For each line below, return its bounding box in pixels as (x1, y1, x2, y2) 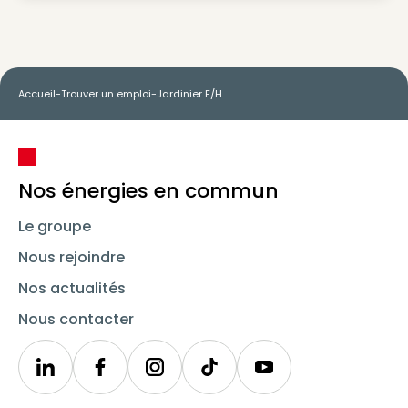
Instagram (153, 365, 229, 387)
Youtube (262, 365, 322, 387)
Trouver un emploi (61, 87, 151, 101)
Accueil (18, 87, 56, 101)
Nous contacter (18, 309, 134, 330)
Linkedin (44, 365, 101, 387)
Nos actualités (18, 278, 126, 299)
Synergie (98, 365, 161, 387)
